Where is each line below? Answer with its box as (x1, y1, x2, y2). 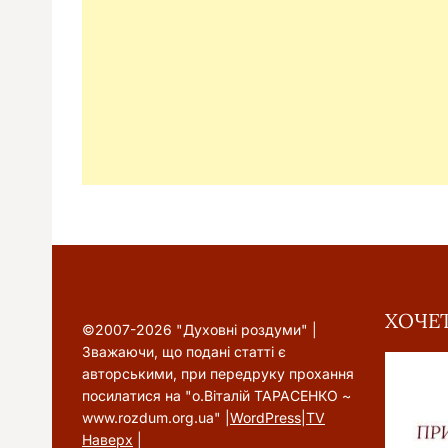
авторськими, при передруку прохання (82, 365, 354, 382)
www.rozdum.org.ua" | (82, 409, 230, 426)
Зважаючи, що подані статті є (82, 343, 286, 360)
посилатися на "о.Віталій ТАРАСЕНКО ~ (82, 387, 351, 404)
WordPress (230, 409, 301, 426)
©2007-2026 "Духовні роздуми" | (82, 321, 317, 338)
